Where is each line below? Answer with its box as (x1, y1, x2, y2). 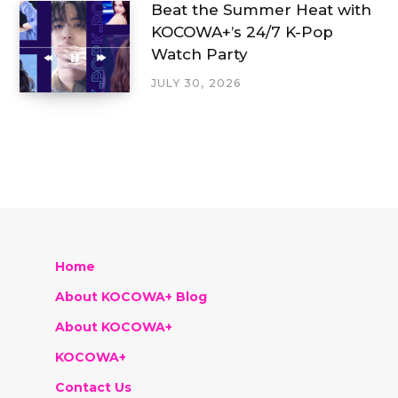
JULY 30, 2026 (151, 76, 242, 91)
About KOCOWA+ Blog (55, 288, 207, 305)
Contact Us (55, 379, 131, 396)
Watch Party (151, 45, 248, 64)
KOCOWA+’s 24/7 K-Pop (151, 23, 333, 42)
